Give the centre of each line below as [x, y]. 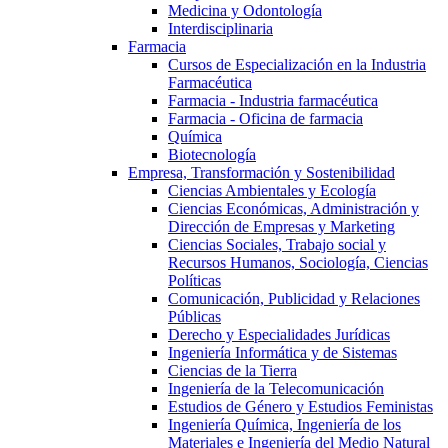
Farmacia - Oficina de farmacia [265, 118]
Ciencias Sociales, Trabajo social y [277, 244]
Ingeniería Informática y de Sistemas [282, 352]
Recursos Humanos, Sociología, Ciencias [298, 262]
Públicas [194, 316]
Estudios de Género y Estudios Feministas [300, 406]
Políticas [194, 280]
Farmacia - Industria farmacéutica [273, 100]
